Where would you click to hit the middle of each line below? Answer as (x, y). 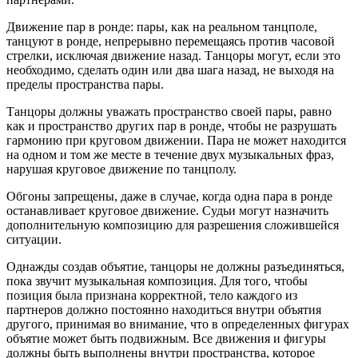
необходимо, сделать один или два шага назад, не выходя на (170, 70)
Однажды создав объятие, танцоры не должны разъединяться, (175, 267)
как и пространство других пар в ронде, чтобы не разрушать (171, 126)
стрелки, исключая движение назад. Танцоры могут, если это (173, 56)
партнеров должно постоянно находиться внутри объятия (164, 310)
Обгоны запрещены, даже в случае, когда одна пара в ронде (169, 197)
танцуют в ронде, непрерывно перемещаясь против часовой (171, 42)
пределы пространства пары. (85, 85)
